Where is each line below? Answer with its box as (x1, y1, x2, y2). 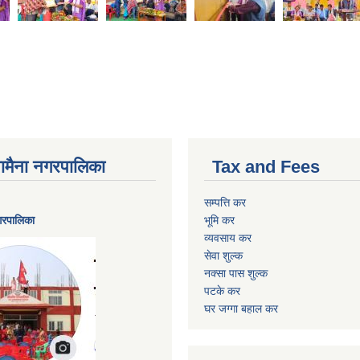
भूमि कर (204, 213, 235, 227)
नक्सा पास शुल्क (204, 266, 268, 280)
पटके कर (204, 284, 240, 297)
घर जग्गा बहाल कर (204, 301, 278, 315)
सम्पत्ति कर (204, 195, 246, 209)
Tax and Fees (212, 156, 320, 177)
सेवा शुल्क (204, 248, 243, 262)
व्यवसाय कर (204, 231, 252, 244)
